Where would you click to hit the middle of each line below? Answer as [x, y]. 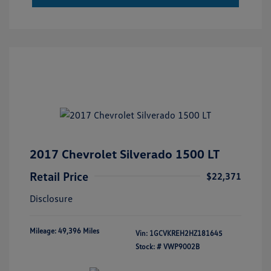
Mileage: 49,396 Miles [64, 230]
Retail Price [59, 176]
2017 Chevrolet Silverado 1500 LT [125, 153]
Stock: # [149, 246]
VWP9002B [181, 246]
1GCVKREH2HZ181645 [186, 233]
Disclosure [51, 198]
